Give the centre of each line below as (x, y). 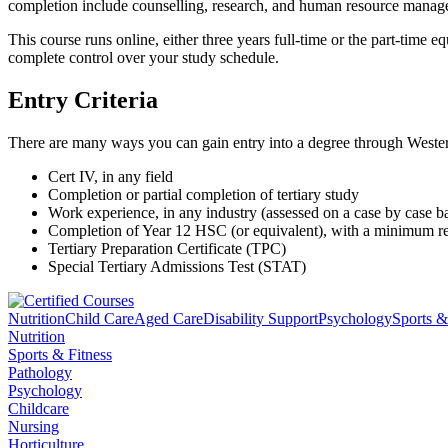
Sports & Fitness (60, 354)
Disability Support (260, 318)
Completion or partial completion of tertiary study (203, 194)
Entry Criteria (83, 99)
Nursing (33, 426)
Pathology (40, 372)
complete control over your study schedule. (143, 57)
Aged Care (168, 318)
